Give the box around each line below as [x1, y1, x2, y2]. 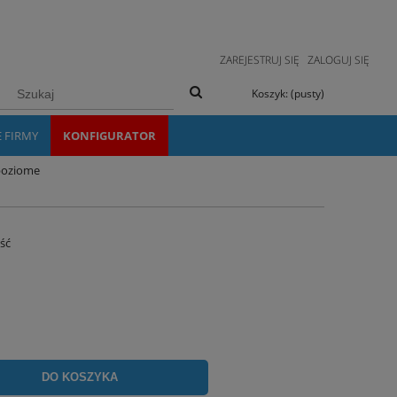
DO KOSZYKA [42, 370, 119, 385]
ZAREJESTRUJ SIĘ [219, 51, 300, 67]
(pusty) [291, 85, 324, 101]
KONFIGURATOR [63, 127, 156, 144]
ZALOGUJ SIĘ [307, 51, 370, 67]
